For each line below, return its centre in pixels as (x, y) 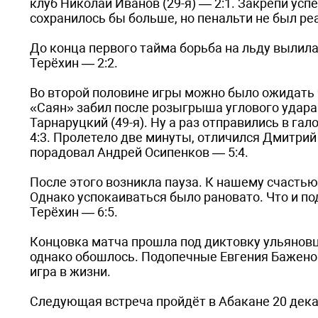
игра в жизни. (70, 272)
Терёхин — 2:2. (74, 63)
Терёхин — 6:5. (74, 212)
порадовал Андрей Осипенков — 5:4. (139, 152)
